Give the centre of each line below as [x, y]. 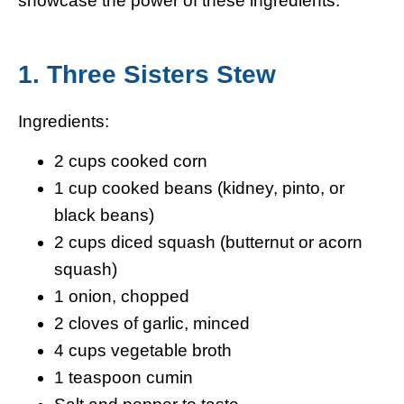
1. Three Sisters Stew [147, 74]
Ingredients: [64, 120]
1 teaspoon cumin [124, 378]
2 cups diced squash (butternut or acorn [208, 243]
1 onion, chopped [122, 297]
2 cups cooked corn [131, 161]
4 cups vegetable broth [143, 351]
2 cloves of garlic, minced [152, 324]
